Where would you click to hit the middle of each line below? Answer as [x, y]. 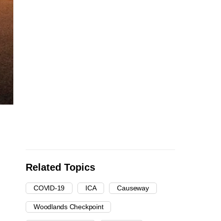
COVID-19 [49, 188]
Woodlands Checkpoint [69, 207]
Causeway [133, 188]
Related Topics [60, 167]
